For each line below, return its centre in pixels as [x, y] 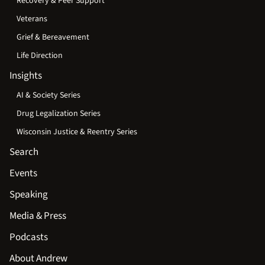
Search [24, 152]
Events [23, 174]
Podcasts [29, 237]
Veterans [32, 19]
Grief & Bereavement [53, 38]
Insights [26, 76]
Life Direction [40, 56]
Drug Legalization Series [59, 114]
